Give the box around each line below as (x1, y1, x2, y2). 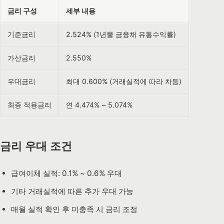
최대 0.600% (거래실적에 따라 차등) (66, 77, 181, 86)
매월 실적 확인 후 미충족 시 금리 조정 (10, 204, 137, 214)
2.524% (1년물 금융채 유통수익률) (66, 30, 176, 39)
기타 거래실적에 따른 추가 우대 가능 (10, 186, 133, 196)
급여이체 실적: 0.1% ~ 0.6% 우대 (10, 168, 122, 178)
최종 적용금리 (7, 100, 51, 109)
